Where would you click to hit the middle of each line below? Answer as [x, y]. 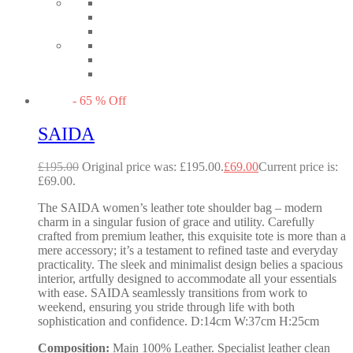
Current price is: [298, 167]
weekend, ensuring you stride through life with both [166, 307]
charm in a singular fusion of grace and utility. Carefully [176, 222]
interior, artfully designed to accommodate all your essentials [187, 279]
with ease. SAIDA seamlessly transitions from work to [173, 293]
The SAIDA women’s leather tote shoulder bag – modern [180, 208]
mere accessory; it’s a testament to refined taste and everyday [188, 251]
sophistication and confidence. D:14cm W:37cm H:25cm [178, 321]
